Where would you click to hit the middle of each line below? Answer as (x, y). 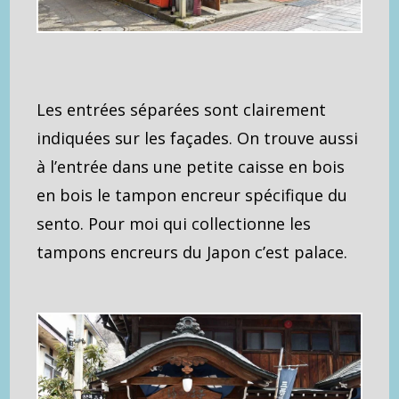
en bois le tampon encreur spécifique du (192, 195)
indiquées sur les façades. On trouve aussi (198, 138)
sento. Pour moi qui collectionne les (174, 224)
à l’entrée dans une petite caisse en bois (191, 167)
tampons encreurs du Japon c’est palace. (192, 252)
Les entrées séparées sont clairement (182, 110)
